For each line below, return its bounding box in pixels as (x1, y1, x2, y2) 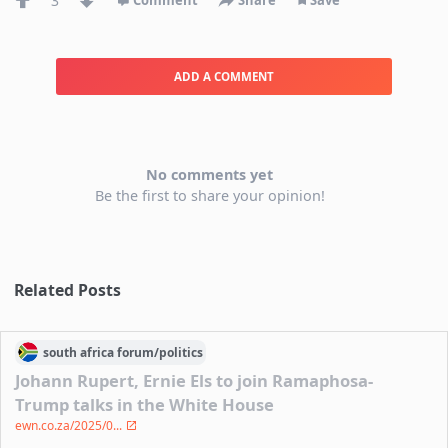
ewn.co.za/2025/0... (15, 417, 126, 435)
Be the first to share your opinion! (94, 185, 325, 205)
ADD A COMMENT (174, 68, 274, 84)
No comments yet (146, 164, 274, 184)
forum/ (116, 343, 159, 361)
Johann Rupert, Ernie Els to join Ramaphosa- (15, 369, 374, 393)
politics (158, 343, 203, 361)
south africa (43, 343, 115, 361)
